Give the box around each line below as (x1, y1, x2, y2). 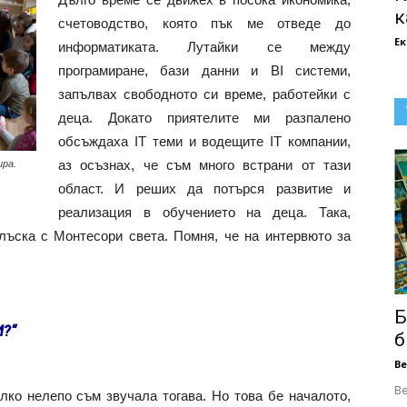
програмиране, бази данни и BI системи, (58, 63, 351, 78)
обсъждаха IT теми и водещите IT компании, (58, 134, 351, 149)
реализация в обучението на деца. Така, (58, 204, 351, 220)
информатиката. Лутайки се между (58, 39, 351, 55)
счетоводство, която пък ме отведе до (58, 15, 351, 31)
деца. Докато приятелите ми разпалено (58, 110, 351, 125)
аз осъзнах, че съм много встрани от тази (58, 157, 351, 173)
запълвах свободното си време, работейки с (58, 86, 351, 102)
